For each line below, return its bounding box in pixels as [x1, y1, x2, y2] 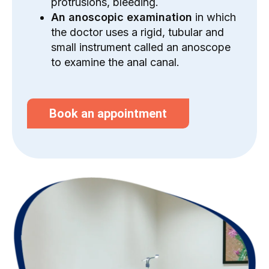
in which [192, 11, 236, 23]
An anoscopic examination [51, 11, 192, 23]
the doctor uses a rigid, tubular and [51, 26, 224, 38]
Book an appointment [49, 106, 167, 121]
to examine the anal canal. [51, 56, 180, 68]
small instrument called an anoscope [51, 41, 231, 53]
